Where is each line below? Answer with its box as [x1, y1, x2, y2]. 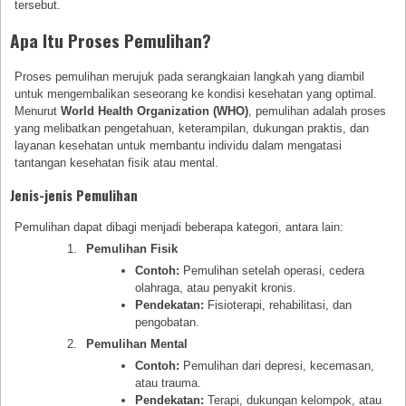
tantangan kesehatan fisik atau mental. [14, 155, 219, 169]
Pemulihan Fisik [85, 241, 178, 256]
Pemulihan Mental [85, 336, 188, 351]
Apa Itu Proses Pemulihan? [10, 26, 211, 53]
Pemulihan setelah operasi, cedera [179, 263, 364, 277]
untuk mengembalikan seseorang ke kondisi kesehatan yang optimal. [14, 86, 378, 101]
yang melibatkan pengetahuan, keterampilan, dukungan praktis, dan [14, 121, 370, 135]
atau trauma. [134, 376, 201, 391]
